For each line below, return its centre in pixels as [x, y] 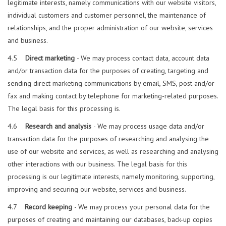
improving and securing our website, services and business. [97, 189]
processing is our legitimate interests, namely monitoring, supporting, [111, 177]
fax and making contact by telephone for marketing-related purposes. [113, 96]
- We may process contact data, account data [143, 58]
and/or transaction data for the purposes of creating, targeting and [108, 71]
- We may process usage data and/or [149, 126]
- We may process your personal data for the [142, 207]
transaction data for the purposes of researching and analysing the [108, 139]
